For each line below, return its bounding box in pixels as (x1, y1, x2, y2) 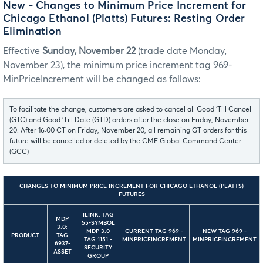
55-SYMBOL (81, 220, 115, 227)
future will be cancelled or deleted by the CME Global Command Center (9, 138, 241, 146)
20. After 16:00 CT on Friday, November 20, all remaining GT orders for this (9, 127, 247, 135)
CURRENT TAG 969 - (125, 228, 183, 235)
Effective (3, 46, 42, 56)
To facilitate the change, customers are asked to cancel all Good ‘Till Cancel (9, 106, 251, 114)
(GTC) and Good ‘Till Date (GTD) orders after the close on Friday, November (9, 117, 249, 124)
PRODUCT (11, 232, 39, 239)
